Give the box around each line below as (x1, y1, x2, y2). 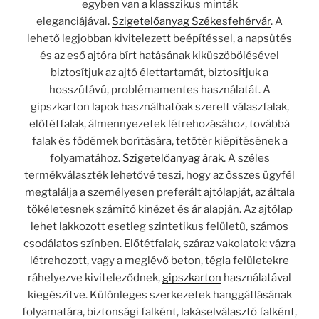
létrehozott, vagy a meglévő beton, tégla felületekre (30, 253, 289, 267)
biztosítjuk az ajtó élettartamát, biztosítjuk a (51, 66, 268, 79)
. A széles (223, 151, 270, 164)
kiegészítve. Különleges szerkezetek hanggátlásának (27, 288, 292, 301)
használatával (221, 271, 291, 284)
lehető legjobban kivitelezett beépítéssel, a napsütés (27, 31, 292, 45)
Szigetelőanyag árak (122, 151, 224, 164)
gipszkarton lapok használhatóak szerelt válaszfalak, (30, 100, 289, 113)
